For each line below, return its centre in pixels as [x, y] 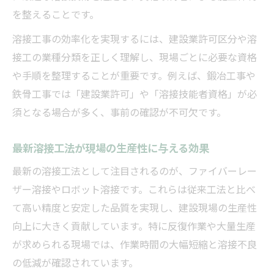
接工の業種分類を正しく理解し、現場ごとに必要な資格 [135, 57]
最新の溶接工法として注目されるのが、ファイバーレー [135, 170]
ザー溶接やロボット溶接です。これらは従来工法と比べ [134, 189]
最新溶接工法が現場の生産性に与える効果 [111, 147]
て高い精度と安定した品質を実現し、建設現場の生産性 [135, 207]
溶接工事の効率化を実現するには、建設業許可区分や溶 [135, 38]
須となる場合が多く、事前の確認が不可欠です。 [119, 112]
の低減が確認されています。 [75, 262]
